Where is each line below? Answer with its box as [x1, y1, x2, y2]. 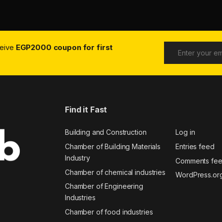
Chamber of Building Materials [65, 142, 161, 151]
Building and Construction [65, 128, 147, 137]
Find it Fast [65, 104, 108, 114]
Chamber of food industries [65, 207, 153, 216]
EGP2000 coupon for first [15, 42, 113, 52]
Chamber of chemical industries [65, 167, 166, 176]
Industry [65, 154, 90, 163]
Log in [175, 128, 195, 137]
